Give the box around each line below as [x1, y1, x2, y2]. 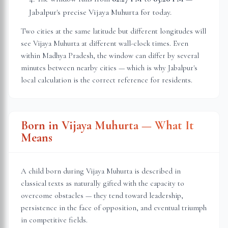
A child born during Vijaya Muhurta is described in [21, 166, 181, 176]
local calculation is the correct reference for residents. [21, 75, 192, 84]
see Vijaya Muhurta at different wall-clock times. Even [21, 39, 188, 48]
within [21, 51, 42, 60]
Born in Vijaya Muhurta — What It [21, 118, 194, 133]
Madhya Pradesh [42, 51, 93, 60]
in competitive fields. [21, 215, 88, 224]
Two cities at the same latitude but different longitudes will [21, 26, 206, 36]
